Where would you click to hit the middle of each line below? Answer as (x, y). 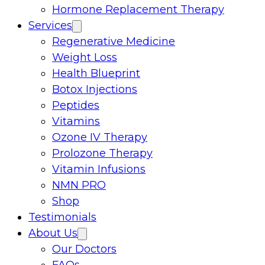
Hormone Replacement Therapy (138, 9)
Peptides (76, 105)
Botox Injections (95, 89)
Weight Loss (85, 57)
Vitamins (76, 121)
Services (50, 25)
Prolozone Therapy (102, 153)
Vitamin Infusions (99, 169)
